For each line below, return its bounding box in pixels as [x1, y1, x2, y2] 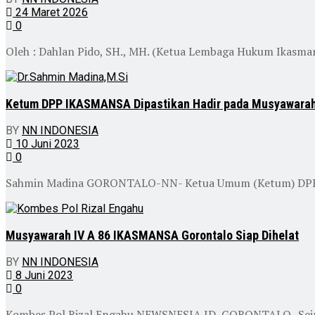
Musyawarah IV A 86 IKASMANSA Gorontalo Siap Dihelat [6, 227, 299, 243]
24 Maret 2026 [13, 5, 88, 19]
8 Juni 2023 [13, 268, 73, 282]
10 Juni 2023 [13, 136, 79, 150]
